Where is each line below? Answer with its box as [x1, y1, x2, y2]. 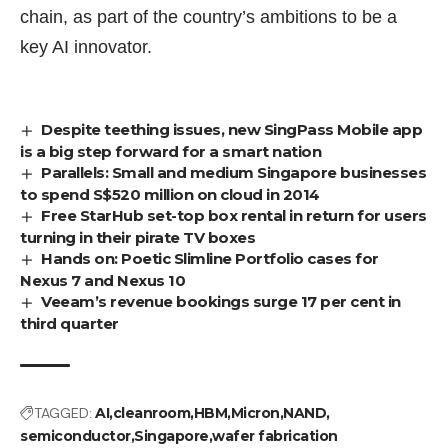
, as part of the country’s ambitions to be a [63, 7, 397, 28]
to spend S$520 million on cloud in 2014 [20, 185, 320, 205]
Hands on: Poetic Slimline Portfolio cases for [41, 249, 379, 269]
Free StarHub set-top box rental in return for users [41, 206, 427, 226]
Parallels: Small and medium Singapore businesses [41, 163, 427, 183]
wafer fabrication [212, 427, 338, 446]
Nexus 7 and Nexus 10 [20, 271, 185, 291]
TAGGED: [34, 404, 92, 423]
